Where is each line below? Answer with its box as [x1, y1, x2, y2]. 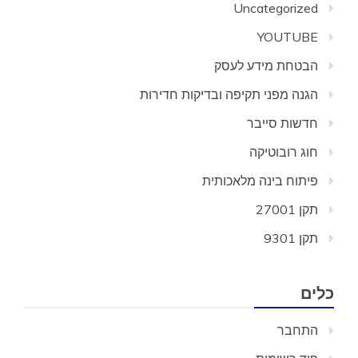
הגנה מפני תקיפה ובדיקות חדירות [140, 86, 318, 102]
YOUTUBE [257, 29, 318, 45]
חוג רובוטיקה [249, 144, 318, 160]
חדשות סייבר [247, 115, 318, 131]
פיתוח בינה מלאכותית [202, 173, 318, 189]
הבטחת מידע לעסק [214, 58, 318, 74]
